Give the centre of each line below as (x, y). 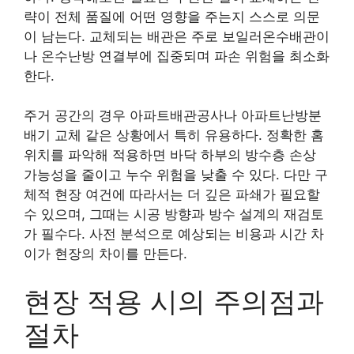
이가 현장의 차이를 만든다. (105, 254)
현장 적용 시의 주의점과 (174, 301)
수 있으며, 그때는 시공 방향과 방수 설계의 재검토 (174, 214)
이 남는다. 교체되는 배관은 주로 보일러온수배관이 (177, 36)
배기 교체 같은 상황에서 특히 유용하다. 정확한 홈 (174, 135)
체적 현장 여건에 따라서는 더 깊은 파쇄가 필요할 (172, 194)
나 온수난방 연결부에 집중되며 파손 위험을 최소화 (177, 56)
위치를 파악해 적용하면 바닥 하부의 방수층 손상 (170, 155)
